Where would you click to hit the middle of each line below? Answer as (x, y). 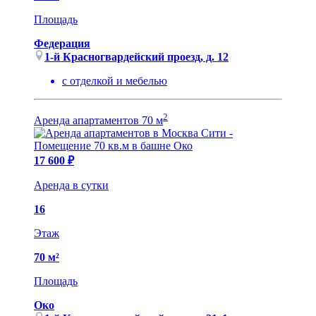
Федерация (62, 44)
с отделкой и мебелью (115, 81)
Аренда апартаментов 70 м (98, 121)
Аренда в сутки (71, 186)
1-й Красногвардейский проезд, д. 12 (136, 57)
